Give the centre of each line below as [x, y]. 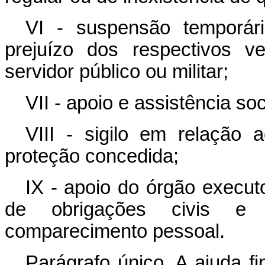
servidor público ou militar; [117, 71]
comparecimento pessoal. [115, 231]
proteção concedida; [92, 156]
